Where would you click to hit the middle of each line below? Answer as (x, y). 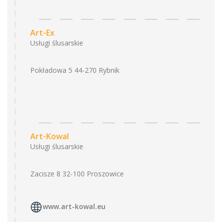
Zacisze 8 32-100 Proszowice (77, 174)
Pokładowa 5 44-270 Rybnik (75, 70)
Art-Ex (42, 33)
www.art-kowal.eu (74, 207)
